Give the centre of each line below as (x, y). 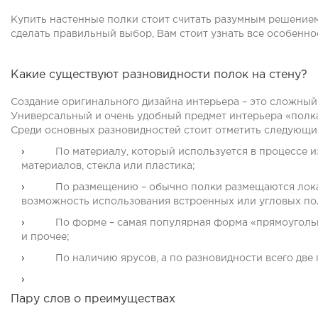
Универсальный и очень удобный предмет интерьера (148, 116)
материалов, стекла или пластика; (108, 166)
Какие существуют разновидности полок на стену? (159, 75)
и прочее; (45, 237)
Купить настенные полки (75, 20)
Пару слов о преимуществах (93, 299)
